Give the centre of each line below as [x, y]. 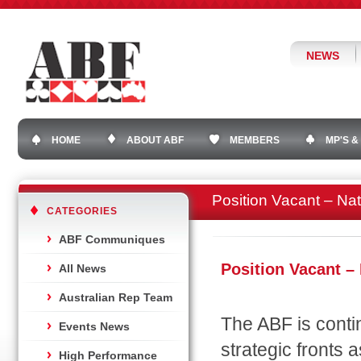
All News [83, 268]
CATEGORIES [82, 211]
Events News [94, 326]
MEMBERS [255, 140]
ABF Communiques [112, 239]
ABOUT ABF [155, 140]
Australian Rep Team [116, 297]
